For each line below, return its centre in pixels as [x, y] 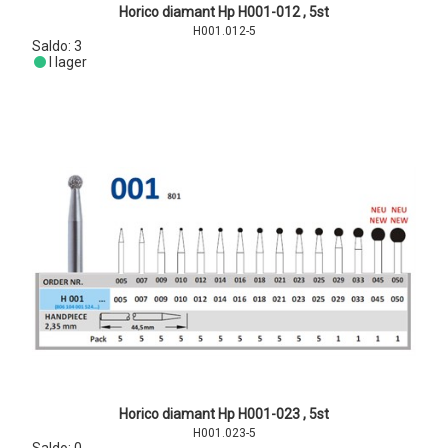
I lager [68, 62]
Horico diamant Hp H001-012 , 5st [224, 12]
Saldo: [52, 46]
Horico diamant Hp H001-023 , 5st [224, 414]
